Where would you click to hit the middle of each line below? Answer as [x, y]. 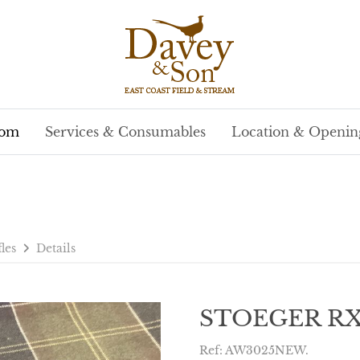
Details [56, 248]
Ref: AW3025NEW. [254, 350]
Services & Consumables [125, 132]
